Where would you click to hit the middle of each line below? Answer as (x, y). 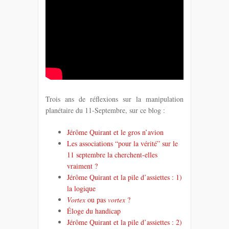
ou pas (97, 199)
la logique (81, 188)
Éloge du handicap (94, 211)
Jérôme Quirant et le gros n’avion (115, 132)
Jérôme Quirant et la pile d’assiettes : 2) (124, 222)
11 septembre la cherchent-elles (112, 154)
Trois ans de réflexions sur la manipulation (114, 99)
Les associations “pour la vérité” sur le (122, 143)
